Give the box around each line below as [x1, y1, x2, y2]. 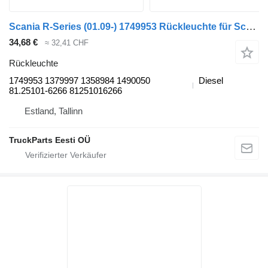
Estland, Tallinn [25, 105, 83, 116]
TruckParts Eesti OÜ [9, 135, 90, 145]
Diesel [199, 75, 223, 86]
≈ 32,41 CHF [45, 38, 89, 48]
